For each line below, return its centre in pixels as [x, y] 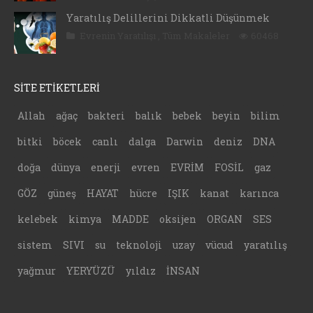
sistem [35, 245]
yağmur [37, 271]
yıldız [141, 271]
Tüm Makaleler [197, 36]
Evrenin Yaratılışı [119, 36]
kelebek [38, 219]
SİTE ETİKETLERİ [57, 88]
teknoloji [139, 245]
